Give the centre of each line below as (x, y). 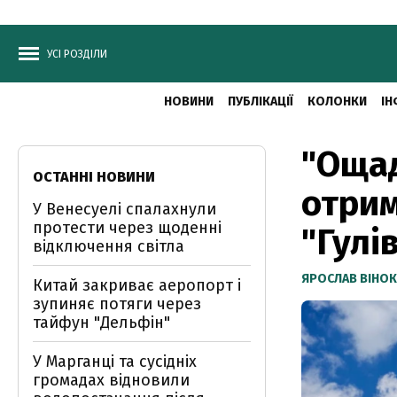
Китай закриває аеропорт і (137, 285)
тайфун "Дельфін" (101, 323)
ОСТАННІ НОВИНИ (94, 177)
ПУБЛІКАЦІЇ (260, 101)
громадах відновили (111, 380)
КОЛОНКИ (337, 101)
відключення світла (109, 246)
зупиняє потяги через (117, 304)
